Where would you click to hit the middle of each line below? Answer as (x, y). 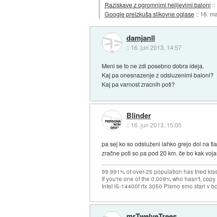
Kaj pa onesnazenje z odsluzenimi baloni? (158, 75)
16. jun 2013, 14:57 (156, 47)
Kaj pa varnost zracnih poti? (139, 84)
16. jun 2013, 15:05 (156, 125)
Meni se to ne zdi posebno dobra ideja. (153, 66)
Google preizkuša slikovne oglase (149, 14)
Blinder (139, 116)
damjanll (140, 38)
